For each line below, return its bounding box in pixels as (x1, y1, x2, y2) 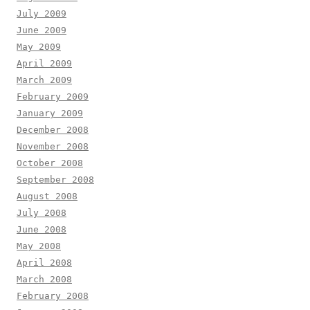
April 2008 (17, 257, 72, 268)
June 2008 (17, 224, 66, 235)
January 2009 (17, 107, 83, 118)
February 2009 (17, 91, 89, 102)
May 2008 (17, 240, 61, 251)
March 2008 (17, 273, 72, 284)
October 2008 (17, 157, 83, 168)
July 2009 (17, 8, 66, 19)
